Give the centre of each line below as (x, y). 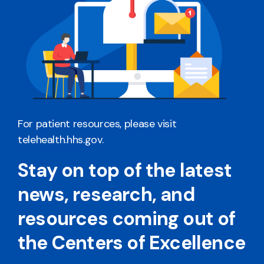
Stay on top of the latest (125, 170)
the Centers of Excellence (132, 242)
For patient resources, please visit (97, 123)
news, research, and (106, 194)
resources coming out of (127, 218)
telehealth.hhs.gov (60, 139)
